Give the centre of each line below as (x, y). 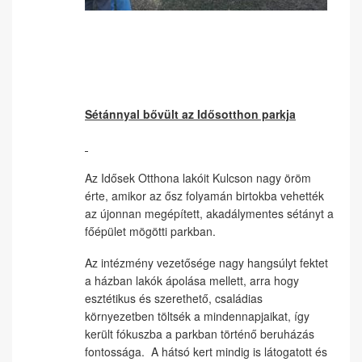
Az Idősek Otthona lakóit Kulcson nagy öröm (198, 177)
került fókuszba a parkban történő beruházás (200, 334)
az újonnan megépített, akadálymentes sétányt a (209, 213)
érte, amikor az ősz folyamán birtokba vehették (204, 195)
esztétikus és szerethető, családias (174, 298)
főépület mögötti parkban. (150, 231)
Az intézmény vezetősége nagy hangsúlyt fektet (206, 263)
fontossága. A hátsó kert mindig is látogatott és (206, 351)
